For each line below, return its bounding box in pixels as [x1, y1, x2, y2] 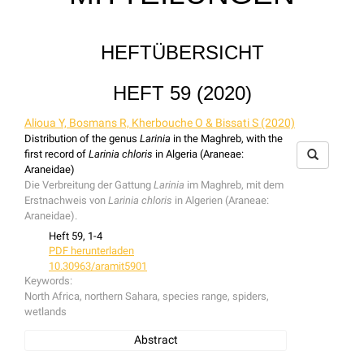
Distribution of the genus [24, 132, 140, 145]
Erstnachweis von [24, 193, 108, 206]
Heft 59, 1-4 [49, 230, 102, 243]
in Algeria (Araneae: [153, 147, 244, 160]
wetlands [24, 305, 67, 318]
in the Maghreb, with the [173, 132, 283, 145]
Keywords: [24, 275, 72, 288]
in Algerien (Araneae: [172, 193, 269, 206]
